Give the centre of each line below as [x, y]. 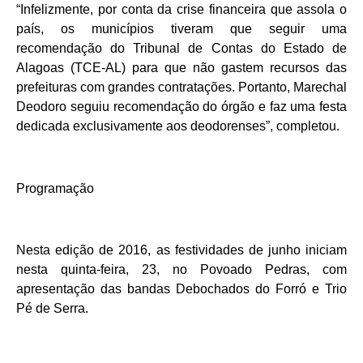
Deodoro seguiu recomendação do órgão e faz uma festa [181, 106]
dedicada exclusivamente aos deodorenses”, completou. [178, 126]
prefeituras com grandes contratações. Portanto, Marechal [181, 87]
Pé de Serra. [52, 309]
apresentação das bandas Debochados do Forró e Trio [181, 289]
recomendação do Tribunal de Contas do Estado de [181, 48]
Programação [55, 188]
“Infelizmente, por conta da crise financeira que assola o [181, 9]
